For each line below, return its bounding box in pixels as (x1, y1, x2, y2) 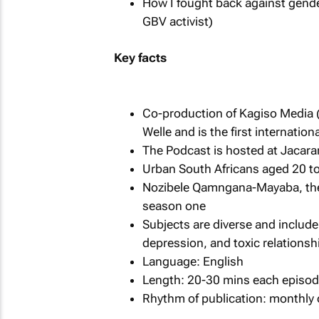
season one (142, 198, 206, 213)
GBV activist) (142, 14, 213, 28)
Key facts (113, 51, 167, 65)
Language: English (142, 253, 244, 268)
